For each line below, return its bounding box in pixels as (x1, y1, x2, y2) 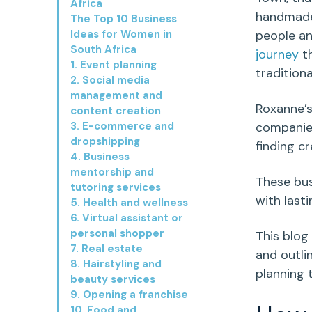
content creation (70, 104, 161, 118)
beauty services (70, 272, 155, 287)
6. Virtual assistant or (70, 211, 183, 226)
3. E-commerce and (70, 119, 174, 134)
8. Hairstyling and (70, 257, 162, 272)
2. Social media (70, 73, 150, 88)
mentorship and (70, 165, 154, 180)
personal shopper (70, 226, 164, 241)
